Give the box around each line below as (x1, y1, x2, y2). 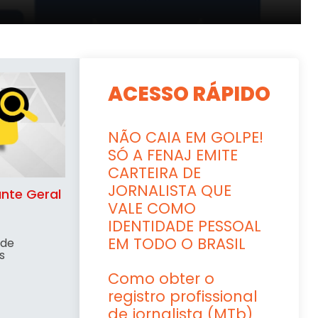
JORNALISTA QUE (108, 180, 232, 201)
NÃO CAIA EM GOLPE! (108, 126, 264, 148)
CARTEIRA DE (108, 162, 202, 183)
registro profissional (108, 285, 258, 307)
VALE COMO (108, 197, 197, 219)
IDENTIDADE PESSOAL (108, 215, 262, 236)
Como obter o (108, 268, 215, 289)
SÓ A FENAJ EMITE (108, 144, 238, 165)
